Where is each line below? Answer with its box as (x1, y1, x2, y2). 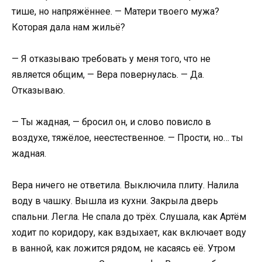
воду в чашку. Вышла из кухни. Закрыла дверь (12, 195, 218, 207)
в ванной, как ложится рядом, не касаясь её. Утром (12, 243, 235, 254)
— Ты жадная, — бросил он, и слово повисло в (12, 116, 211, 128)
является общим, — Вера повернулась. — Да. (12, 69, 204, 80)
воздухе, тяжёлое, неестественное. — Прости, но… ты (12, 132, 243, 144)
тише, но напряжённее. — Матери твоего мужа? (12, 5, 219, 17)
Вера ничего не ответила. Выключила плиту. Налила (12, 180, 239, 191)
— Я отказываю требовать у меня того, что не (12, 53, 211, 64)
